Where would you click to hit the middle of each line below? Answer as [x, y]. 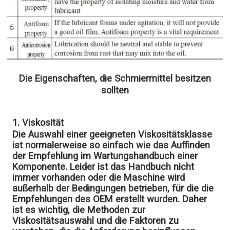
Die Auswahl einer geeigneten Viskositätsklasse [112, 135]
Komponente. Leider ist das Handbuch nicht [103, 167]
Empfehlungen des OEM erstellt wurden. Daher [110, 199]
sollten [115, 90]
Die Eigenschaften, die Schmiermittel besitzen [115, 79]
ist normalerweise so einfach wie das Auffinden [111, 145]
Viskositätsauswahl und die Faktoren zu [96, 221]
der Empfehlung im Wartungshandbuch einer [105, 156]
